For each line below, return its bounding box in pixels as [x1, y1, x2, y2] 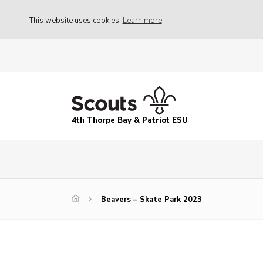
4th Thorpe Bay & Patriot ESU [72, 115, 188, 126]
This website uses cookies [29, 15, 121, 26]
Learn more [122, 15, 162, 26]
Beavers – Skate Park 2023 [101, 194, 202, 205]
